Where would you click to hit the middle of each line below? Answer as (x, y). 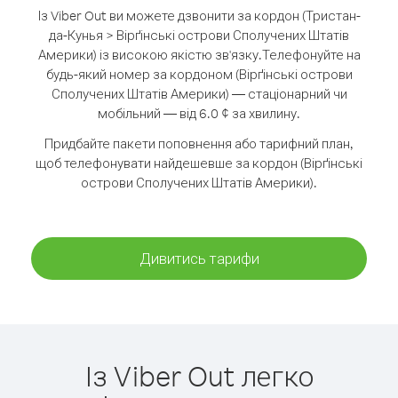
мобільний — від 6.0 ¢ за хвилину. (199, 113)
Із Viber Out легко (199, 375)
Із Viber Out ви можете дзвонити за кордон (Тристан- (199, 16)
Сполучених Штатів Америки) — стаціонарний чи (199, 94)
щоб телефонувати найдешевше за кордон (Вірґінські (199, 163)
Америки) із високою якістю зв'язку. (150, 55)
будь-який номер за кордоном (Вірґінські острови (199, 74)
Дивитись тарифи (199, 258)
